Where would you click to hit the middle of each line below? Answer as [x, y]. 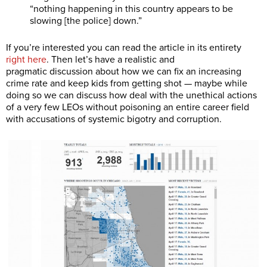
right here [26, 59]
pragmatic [27, 71]
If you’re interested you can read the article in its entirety [124, 47]
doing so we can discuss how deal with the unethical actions [131, 95]
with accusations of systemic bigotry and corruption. [114, 119]
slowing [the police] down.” [86, 21]
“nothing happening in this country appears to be [131, 9]
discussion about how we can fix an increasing [145, 71]
